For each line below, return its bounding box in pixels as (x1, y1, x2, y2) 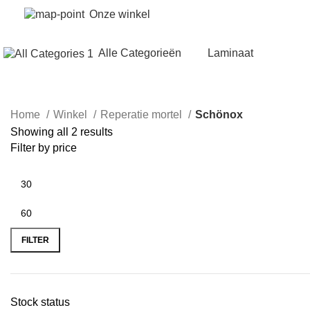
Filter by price (10, 142, 77, 154)
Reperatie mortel (100, 109, 185, 120)
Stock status (10, 296, 70, 308)
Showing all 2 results (10, 126, 113, 138)
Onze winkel (89, 8, 150, 20)
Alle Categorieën (98, 47, 181, 59)
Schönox (195, 109, 243, 120)
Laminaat (208, 47, 253, 59)
